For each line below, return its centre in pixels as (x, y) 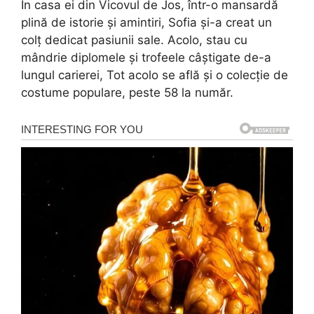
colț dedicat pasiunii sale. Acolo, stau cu (134, 40)
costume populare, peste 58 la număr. (127, 93)
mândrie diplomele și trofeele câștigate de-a (146, 58)
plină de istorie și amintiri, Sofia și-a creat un (146, 23)
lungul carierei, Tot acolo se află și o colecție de (155, 75)
